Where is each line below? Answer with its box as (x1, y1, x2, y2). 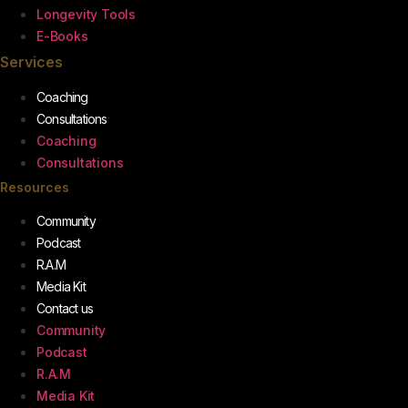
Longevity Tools (36, 5, 136, 22)
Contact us (36, 300, 93, 316)
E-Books (36, 27, 88, 44)
